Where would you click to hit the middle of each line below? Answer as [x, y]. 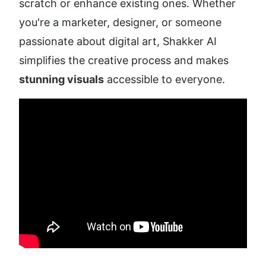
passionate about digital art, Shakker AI [118, 42]
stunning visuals [61, 80]
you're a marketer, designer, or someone [120, 23]
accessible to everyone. [164, 80]
